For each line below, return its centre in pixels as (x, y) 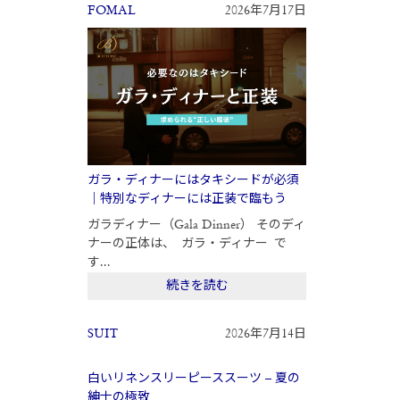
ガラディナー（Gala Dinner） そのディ (196, 225)
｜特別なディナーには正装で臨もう (187, 199)
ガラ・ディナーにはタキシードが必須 (193, 180)
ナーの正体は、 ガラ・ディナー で (187, 243)
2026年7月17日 (266, 11)
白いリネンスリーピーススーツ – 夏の (193, 378)
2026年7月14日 (266, 333)
